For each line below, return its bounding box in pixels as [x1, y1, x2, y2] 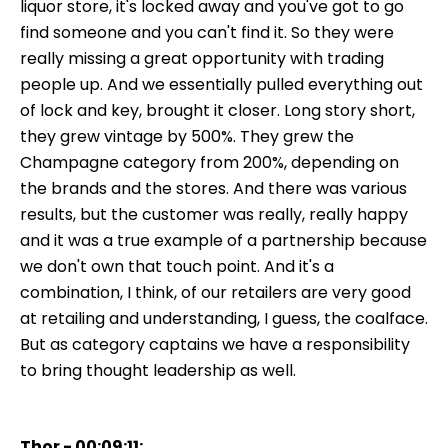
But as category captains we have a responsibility [20, 332, 410, 356]
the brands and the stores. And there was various [20, 176, 407, 200]
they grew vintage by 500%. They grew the [20, 124, 354, 148]
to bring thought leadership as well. [20, 358, 296, 382]
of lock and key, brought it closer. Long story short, [20, 98, 415, 122]
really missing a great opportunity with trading [20, 46, 384, 70]
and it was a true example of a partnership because [20, 228, 427, 252]
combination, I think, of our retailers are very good [20, 280, 411, 304]
